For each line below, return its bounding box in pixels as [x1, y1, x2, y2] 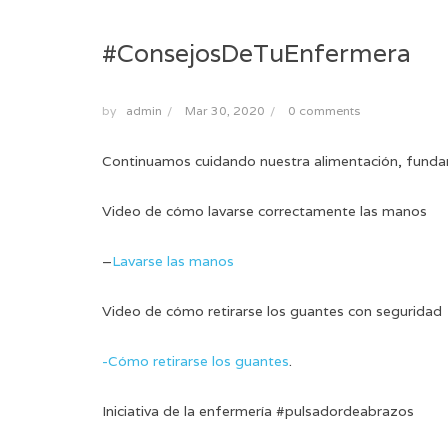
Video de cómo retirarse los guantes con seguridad [102, 302, 442, 321]
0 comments [288, 103, 360, 119]
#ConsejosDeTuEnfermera [102, 37, 411, 70]
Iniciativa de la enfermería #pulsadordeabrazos [102, 402, 414, 421]
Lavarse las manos [112, 252, 234, 271]
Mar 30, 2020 [185, 103, 265, 119]
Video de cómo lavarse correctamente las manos [102, 202, 427, 221]
